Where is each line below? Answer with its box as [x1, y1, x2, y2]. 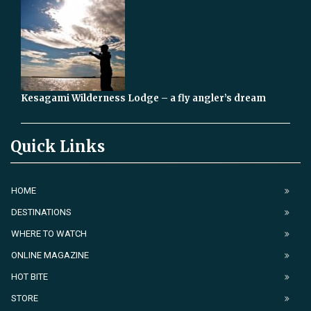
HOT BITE [11, 271, 48, 283]
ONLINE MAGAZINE [11, 250, 89, 261]
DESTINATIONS [11, 207, 72, 218]
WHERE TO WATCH [11, 228, 87, 239]
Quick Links [10, 137, 105, 157]
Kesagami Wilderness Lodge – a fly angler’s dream [21, 92, 266, 105]
